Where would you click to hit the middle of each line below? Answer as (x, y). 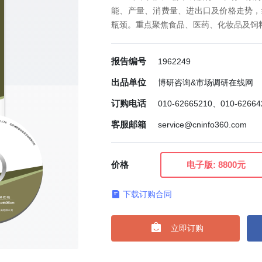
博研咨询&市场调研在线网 (206, 82)
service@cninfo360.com (202, 125)
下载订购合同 (147, 194)
